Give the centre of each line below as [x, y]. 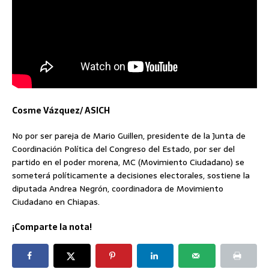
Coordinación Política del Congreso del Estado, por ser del [123, 149]
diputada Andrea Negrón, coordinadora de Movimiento [118, 189]
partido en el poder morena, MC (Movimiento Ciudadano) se [128, 162]
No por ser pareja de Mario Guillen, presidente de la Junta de [129, 136]
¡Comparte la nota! [52, 227]
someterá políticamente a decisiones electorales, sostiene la [131, 176]
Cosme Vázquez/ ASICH [61, 111]
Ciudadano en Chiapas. [56, 202]
